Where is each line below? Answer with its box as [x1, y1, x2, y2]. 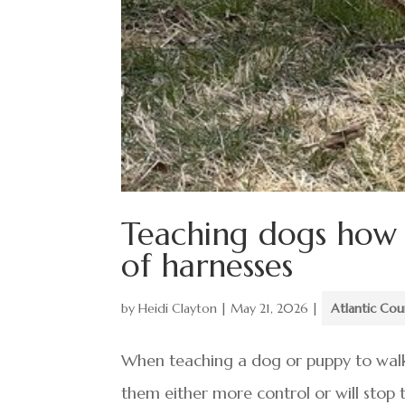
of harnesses [121, 245, 294, 286]
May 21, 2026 [231, 299, 309, 316]
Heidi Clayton [138, 299, 218, 316]
